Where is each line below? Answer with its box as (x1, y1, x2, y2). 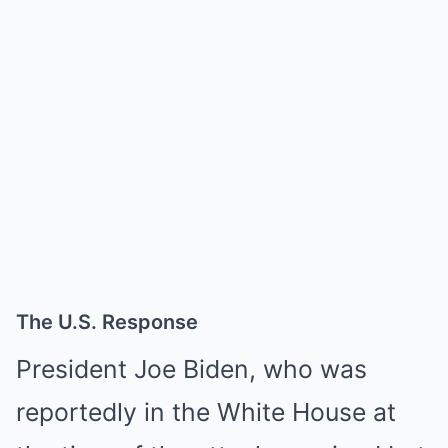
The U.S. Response (16, 309, 198, 334)
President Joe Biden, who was (16, 353, 367, 384)
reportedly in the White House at (16, 396, 396, 427)
